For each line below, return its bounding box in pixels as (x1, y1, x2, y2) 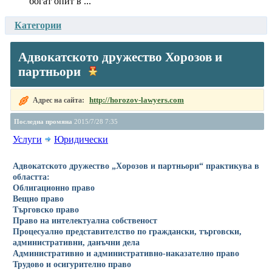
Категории (15, 19, 61, 30)
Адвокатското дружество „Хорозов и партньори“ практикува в (13, 160, 259, 171)
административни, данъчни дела (13, 237, 140, 247)
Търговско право (13, 204, 79, 214)
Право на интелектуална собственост (13, 215, 157, 225)
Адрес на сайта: (33, 95, 86, 104)
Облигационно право (13, 182, 95, 192)
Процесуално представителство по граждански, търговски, (13, 226, 242, 236)
